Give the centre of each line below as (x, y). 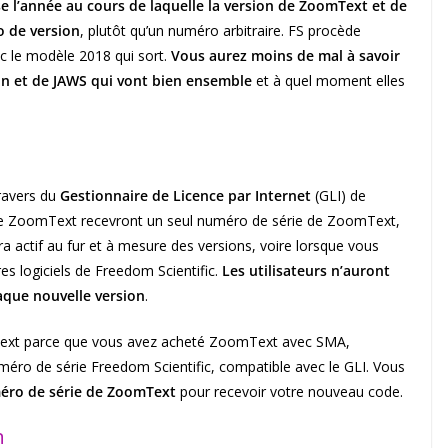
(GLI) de (338, 196)
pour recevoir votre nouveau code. (289, 392)
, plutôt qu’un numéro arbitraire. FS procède (220, 31)
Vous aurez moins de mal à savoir (285, 56)
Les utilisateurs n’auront (306, 271)
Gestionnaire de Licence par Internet (185, 196)
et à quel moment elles (328, 81)
